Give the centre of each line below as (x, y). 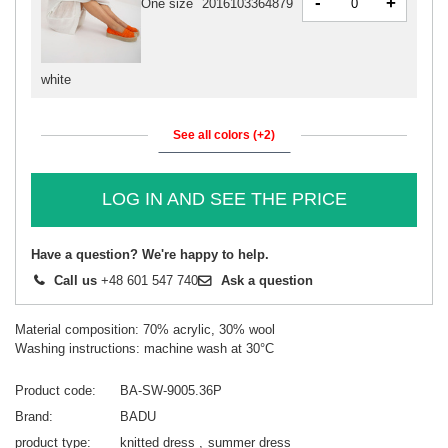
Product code (53, 390)
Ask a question (267, 280)
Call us (75, 280)
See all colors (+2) (224, 134)
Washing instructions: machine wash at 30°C (144, 348)
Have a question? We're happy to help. (150, 254)
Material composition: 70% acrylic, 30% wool (145, 329)
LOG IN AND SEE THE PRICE (224, 199)
